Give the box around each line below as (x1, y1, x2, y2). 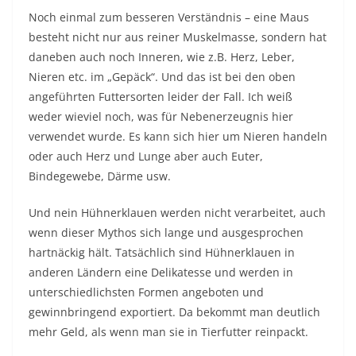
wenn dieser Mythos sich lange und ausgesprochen (29, 226, 304, 242)
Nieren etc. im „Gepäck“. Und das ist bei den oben (29, 70, 296, 86)
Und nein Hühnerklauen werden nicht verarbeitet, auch (29, 206, 326, 222)
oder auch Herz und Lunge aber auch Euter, (29, 149, 263, 165)
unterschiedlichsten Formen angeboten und (29, 285, 264, 301)
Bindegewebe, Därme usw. (29, 169, 171, 185)
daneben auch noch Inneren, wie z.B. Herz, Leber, (29, 50, 295, 66)
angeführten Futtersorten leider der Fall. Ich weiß (29, 90, 292, 106)
